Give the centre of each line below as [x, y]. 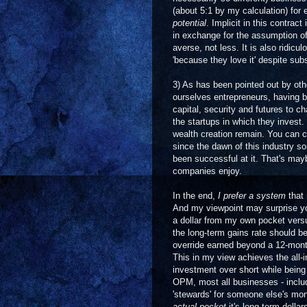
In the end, [195, 196]
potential [189, 23]
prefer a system [255, 196]
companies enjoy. [207, 171]
